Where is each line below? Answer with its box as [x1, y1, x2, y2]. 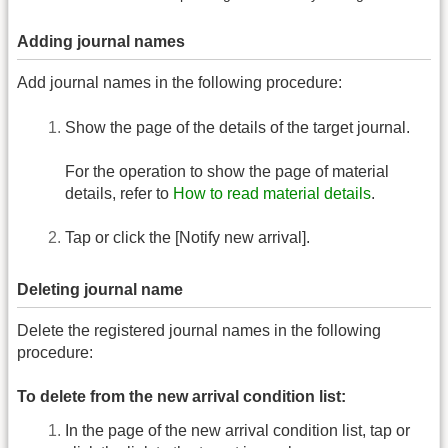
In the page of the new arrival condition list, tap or [65, 421, 410, 439]
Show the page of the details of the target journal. [65, 118, 410, 136]
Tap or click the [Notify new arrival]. [65, 229, 310, 247]
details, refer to [65, 185, 173, 203]
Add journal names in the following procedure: [17, 74, 342, 92]
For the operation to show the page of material [65, 163, 389, 181]
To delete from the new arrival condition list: [17, 387, 346, 405]
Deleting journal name [17, 280, 183, 298]
